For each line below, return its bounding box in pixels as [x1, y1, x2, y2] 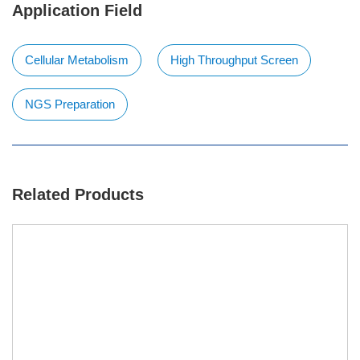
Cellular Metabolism [25, 53, 129, 67]
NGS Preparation [25, 97, 115, 111]
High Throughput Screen [170, 53, 298, 67]
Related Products [12, 186, 144, 203]
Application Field [12, 2, 142, 19]
